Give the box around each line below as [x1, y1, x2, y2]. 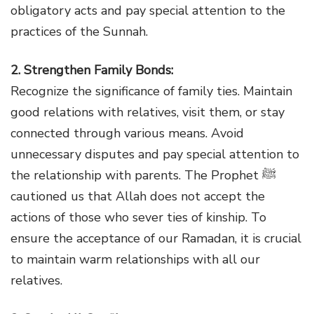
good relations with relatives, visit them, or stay [11, 103, 285, 121]
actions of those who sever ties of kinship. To [11, 208, 266, 226]
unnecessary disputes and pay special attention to [11, 145, 299, 163]
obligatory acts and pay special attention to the [11, 1, 285, 19]
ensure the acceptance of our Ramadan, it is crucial [11, 229, 301, 247]
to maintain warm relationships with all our [11, 250, 260, 268]
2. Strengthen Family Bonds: [11, 61, 173, 78]
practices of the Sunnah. [11, 22, 148, 40]
